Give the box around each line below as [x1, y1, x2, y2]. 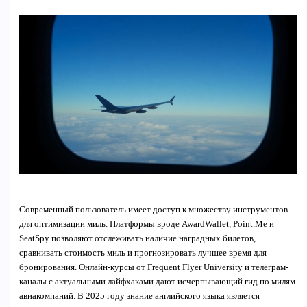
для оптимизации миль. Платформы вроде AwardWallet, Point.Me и [19, 219, 274, 230]
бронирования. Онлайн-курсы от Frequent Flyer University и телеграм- [19, 262, 288, 273]
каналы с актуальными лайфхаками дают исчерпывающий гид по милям [19, 277, 295, 287]
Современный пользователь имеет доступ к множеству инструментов [19, 205, 288, 215]
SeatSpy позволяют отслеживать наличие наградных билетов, [19, 234, 256, 244]
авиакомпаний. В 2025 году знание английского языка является [19, 291, 260, 302]
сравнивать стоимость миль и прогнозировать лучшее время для [19, 248, 267, 258]
